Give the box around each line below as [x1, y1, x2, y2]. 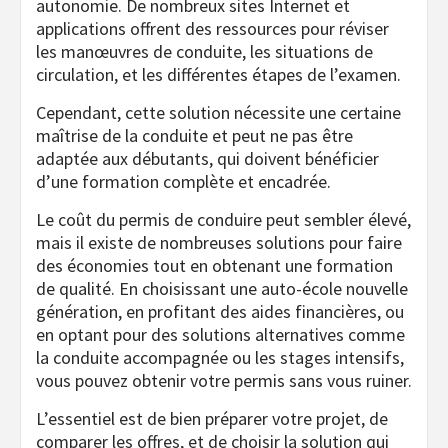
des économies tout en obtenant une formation [36, 254, 393, 278]
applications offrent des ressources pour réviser [36, 17, 389, 41]
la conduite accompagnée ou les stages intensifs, [36, 346, 404, 370]
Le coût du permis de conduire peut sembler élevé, [36, 208, 411, 232]
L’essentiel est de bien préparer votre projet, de [36, 407, 388, 431]
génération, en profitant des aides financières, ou [36, 300, 404, 324]
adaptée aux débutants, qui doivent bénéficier [36, 147, 379, 171]
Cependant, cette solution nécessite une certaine [36, 101, 401, 125]
